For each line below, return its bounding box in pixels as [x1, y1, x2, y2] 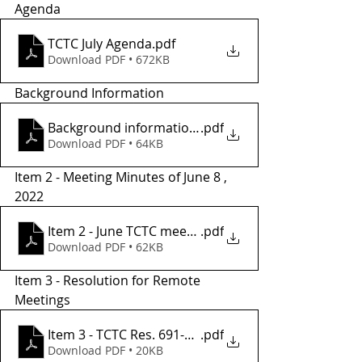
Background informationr [48, 119, 203, 137]
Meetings [15, 291, 74, 309]
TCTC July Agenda [48, 35, 152, 53]
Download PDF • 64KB [48, 136, 163, 151]
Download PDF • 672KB [48, 52, 170, 67]
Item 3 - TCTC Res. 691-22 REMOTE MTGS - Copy [48, 326, 333, 343]
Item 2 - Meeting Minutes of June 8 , [15, 168, 230, 186]
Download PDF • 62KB [48, 239, 163, 255]
